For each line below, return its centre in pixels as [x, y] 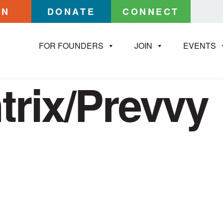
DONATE [71, 11]
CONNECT [151, 11]
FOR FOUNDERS [71, 45]
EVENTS [200, 45]
